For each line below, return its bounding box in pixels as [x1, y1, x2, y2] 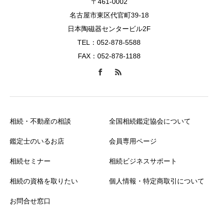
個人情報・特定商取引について [109, 177, 204, 185]
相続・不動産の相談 [10, 117, 71, 126]
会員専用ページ [109, 137, 157, 145]
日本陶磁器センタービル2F [67, 25, 151, 33]
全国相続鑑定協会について [109, 117, 191, 126]
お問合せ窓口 [10, 197, 51, 205]
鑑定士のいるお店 [10, 137, 64, 145]
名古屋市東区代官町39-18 [69, 11, 149, 19]
